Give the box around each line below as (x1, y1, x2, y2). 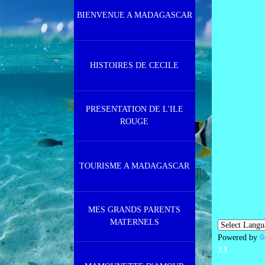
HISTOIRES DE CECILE (90, 61, 179, 70)
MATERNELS (109, 218, 159, 227)
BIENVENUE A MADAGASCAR (76, 11, 192, 20)
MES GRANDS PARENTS (88, 205, 180, 214)
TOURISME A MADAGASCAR (79, 161, 189, 170)
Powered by (217, 233, 260, 242)
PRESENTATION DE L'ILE (85, 105, 183, 114)
